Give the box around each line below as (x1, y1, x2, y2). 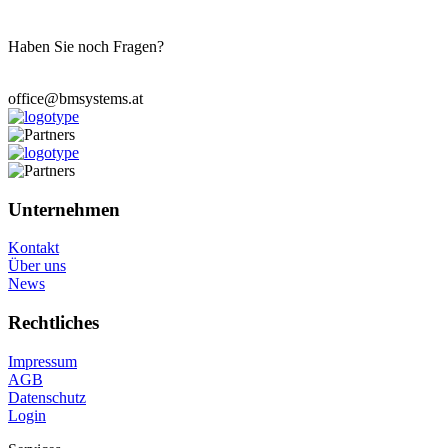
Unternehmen (8, 198, 120, 220)
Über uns (8, 257, 66, 275)
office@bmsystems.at (8, 89, 143, 107)
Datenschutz (8, 388, 86, 406)
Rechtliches (8, 312, 99, 334)
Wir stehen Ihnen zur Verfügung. (8, 55, 214, 73)
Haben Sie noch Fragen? (8, 37, 164, 55)
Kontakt (8, 239, 59, 257)
